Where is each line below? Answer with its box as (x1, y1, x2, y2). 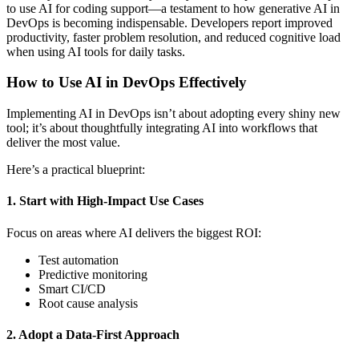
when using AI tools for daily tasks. (6, 44, 185, 58)
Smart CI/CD (38, 281, 106, 296)
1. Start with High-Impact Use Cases (6, 194, 204, 208)
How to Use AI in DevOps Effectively (6, 74, 247, 91)
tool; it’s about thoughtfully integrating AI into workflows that (6, 121, 317, 135)
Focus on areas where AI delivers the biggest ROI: (6, 225, 261, 240)
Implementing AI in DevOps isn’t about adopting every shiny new (6, 107, 341, 121)
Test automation (38, 252, 119, 267)
